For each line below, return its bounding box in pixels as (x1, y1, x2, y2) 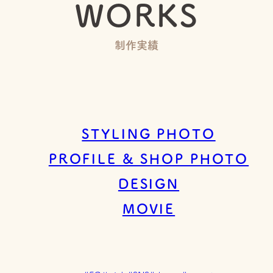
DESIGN (118, 177, 180, 191)
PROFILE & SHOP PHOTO (48, 152, 249, 166)
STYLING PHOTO (82, 127, 216, 141)
